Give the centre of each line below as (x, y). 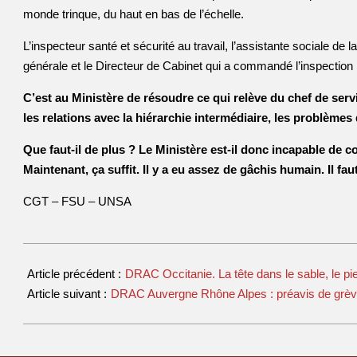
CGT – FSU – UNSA (77, 201)
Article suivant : (69, 294)
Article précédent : (76, 274)
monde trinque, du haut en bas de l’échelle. (133, 14)
